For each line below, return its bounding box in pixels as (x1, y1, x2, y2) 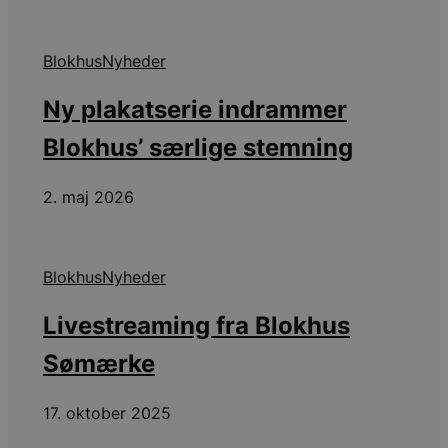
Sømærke (43, 349, 155, 379)
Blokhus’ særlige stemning (43, 133, 353, 163)
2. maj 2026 (43, 187, 134, 208)
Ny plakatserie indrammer (43, 95, 347, 125)
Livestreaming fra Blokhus (43, 311, 350, 341)
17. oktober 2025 (43, 403, 171, 424)
